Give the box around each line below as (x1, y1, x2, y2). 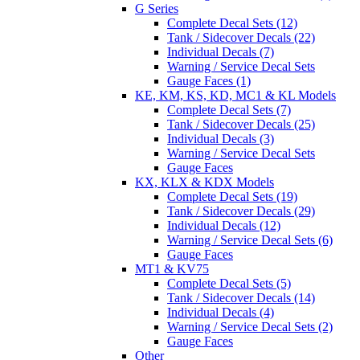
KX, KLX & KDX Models (135, 174, 274, 189)
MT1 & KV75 (135, 261, 209, 276)
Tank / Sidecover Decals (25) (167, 117, 315, 131)
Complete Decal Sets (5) (167, 276, 291, 290)
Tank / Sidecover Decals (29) (167, 203, 315, 218)
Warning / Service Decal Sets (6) (167, 232, 333, 247)
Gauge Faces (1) (167, 73, 251, 88)
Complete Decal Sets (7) (167, 102, 291, 117)
